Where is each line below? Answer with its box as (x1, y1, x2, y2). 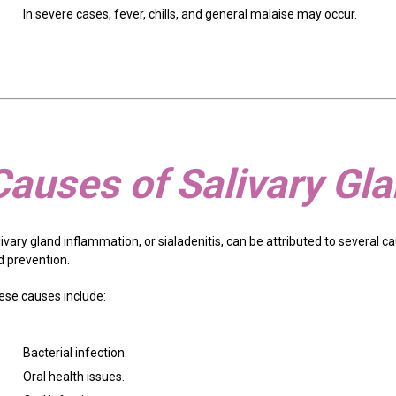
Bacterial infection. (23, 346, 128, 361)
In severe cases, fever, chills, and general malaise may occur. (23, 7, 358, 22)
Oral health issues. (23, 369, 126, 385)
